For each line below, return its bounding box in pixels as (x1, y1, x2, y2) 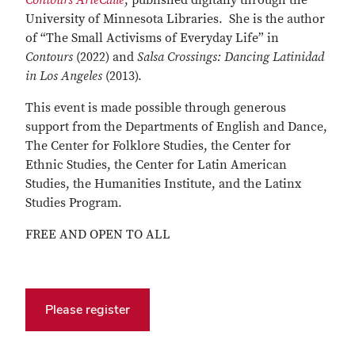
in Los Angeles (25, 68, 105, 84)
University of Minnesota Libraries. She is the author (25, 11, 325, 27)
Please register (45, 301, 130, 318)
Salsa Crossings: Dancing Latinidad (137, 49, 324, 65)
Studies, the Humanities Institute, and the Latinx (25, 176, 301, 192)
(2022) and (73, 49, 137, 65)
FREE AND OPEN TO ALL (25, 227, 174, 242)
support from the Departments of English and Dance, (25, 119, 327, 135)
